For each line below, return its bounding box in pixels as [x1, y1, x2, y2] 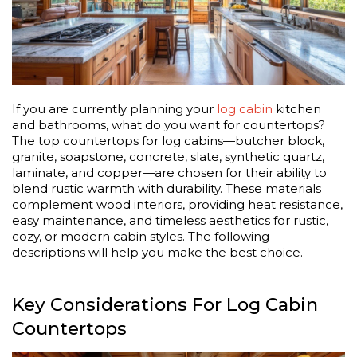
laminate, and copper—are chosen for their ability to [12, 165, 327, 181]
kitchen [273, 101, 321, 117]
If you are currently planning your [12, 101, 217, 117]
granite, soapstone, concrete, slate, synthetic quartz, [12, 149, 324, 165]
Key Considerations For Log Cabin [12, 293, 318, 316]
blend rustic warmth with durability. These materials [12, 181, 321, 197]
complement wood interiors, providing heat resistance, [12, 197, 343, 213]
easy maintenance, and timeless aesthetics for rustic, [12, 213, 328, 229]
